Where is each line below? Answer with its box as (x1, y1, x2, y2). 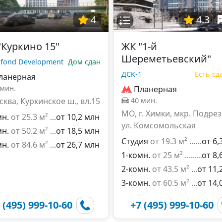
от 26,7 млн (56, 139, 100, 150)
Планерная (134, 84, 177, 95)
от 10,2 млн (56, 111, 100, 122)
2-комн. (121, 164, 150, 174)
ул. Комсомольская (121, 120, 196, 131)
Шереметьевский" (121, 52, 211, 65)
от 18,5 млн (56, 125, 100, 136)
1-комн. (121, 150, 150, 161)
